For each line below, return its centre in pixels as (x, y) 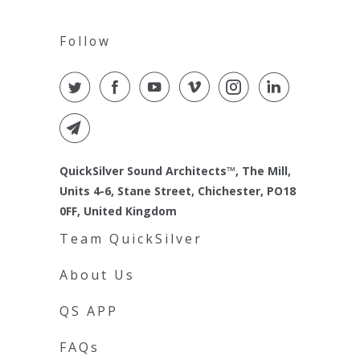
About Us (97, 275)
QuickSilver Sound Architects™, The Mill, (175, 171)
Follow (85, 42)
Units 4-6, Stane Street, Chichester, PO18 (178, 191)
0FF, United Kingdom (118, 211)
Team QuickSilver (131, 239)
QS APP (89, 311)
